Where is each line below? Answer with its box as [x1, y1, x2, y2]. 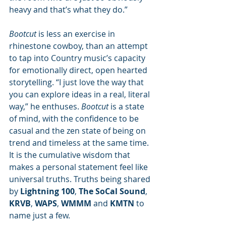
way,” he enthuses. [9, 101, 81, 112]
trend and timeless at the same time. [9, 137, 151, 148]
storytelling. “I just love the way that [9, 77, 146, 88]
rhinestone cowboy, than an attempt [9, 40, 150, 51]
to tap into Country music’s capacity [9, 52, 147, 64]
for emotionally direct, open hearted [9, 65, 149, 76]
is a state [108, 101, 146, 112]
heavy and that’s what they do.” [9, 4, 128, 15]
